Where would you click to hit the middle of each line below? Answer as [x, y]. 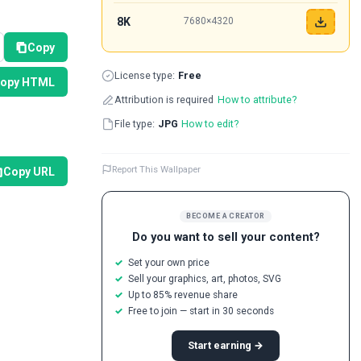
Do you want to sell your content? [226, 237]
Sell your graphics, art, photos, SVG [204, 278]
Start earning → [226, 345]
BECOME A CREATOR [226, 216]
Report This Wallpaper [156, 170]
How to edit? [210, 123]
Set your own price [168, 262]
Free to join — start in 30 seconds [201, 311]
